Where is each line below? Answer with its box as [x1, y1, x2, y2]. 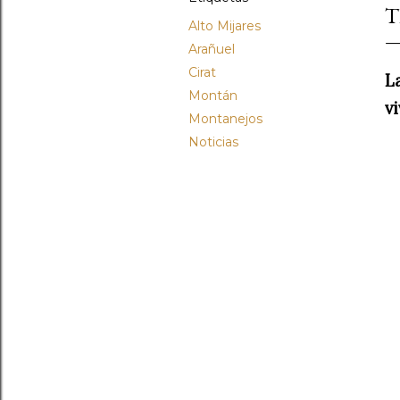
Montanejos [188, 111, 262, 127]
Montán [188, 87, 237, 104]
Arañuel [188, 41, 235, 57]
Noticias [188, 134, 238, 150]
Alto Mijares [188, 18, 261, 34]
